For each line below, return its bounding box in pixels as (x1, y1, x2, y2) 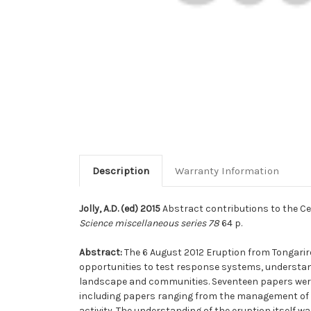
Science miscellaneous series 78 (79, 217, 219, 229)
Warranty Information (174, 164, 279, 177)
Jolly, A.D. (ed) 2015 (79, 202, 160, 215)
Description (92, 164, 149, 177)
